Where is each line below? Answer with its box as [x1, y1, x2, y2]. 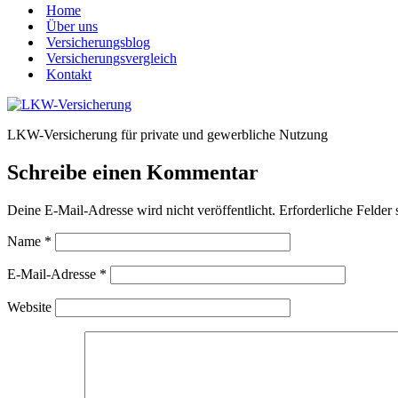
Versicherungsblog [46, 35, 150, 50]
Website [7, 298, 52, 314]
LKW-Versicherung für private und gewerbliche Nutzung [7, 127, 328, 142]
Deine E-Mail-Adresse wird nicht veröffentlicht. [7, 202, 275, 218]
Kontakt [46, 67, 92, 82]
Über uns [46, 19, 98, 34]
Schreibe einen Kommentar [7, 160, 259, 184]
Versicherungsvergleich [46, 51, 177, 66]
